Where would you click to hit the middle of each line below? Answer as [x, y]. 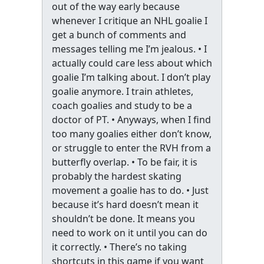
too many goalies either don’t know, [131, 134]
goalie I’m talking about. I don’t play [131, 77]
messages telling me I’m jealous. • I [129, 49]
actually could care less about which [132, 63]
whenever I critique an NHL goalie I [129, 21]
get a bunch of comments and [119, 35]
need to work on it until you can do [129, 233]
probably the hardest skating [116, 176]
